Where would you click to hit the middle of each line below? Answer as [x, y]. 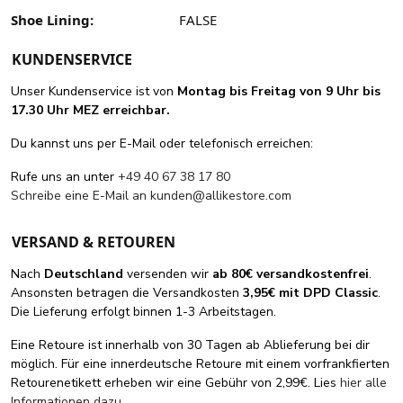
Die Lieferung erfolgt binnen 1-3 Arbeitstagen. [143, 312]
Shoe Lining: [52, 20]
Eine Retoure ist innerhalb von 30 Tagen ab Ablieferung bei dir [190, 345]
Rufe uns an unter [64, 177]
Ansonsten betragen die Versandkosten [127, 293]
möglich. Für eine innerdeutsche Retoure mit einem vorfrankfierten [200, 364]
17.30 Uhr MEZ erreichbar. [90, 111]
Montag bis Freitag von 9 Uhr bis [279, 92]
